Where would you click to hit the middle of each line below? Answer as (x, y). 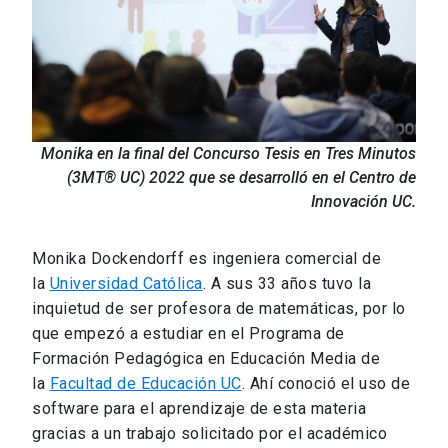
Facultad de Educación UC (145, 383)
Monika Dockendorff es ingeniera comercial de (206, 258)
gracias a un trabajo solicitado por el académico (209, 433)
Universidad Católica (126, 283)
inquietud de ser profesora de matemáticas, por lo (219, 308)
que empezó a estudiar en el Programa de (188, 333)
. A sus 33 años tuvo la (286, 283)
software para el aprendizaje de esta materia (199, 408)
